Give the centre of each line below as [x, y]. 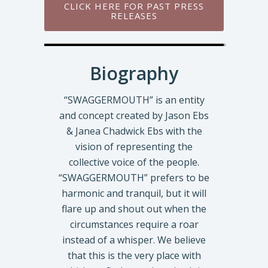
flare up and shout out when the [134, 208]
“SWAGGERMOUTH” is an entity [134, 100]
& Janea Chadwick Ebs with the [134, 131]
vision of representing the [134, 146]
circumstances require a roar [134, 224]
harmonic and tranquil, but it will [134, 193]
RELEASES [134, 15]
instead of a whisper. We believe [134, 240]
